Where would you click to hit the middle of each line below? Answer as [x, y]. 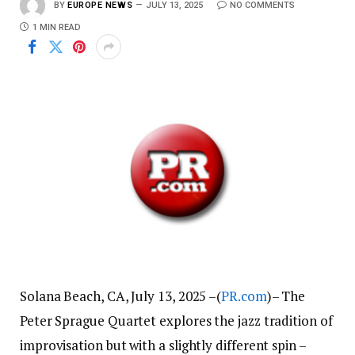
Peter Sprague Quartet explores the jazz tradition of [176, 321]
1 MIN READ [57, 27]
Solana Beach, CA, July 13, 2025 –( [121, 296]
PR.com [244, 296]
